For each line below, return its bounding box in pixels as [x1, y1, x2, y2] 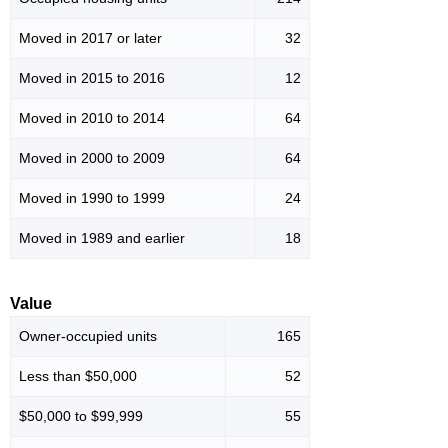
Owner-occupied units [19, 328, 157, 345]
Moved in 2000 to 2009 [19, 150, 165, 167]
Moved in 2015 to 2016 [19, 70, 165, 87]
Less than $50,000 [19, 368, 137, 385]
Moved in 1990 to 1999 [19, 190, 165, 207]
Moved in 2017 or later [19, 30, 162, 47]
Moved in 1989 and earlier [19, 230, 185, 247]
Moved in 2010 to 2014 [19, 110, 165, 127]
